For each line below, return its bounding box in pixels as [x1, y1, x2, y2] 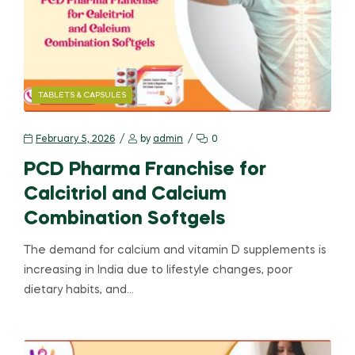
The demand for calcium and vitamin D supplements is [24, 244, 326, 256]
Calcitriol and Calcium [24, 185, 227, 204]
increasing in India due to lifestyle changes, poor [24, 264, 292, 276]
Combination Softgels [24, 209, 225, 228]
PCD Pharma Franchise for [24, 160, 266, 179]
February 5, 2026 [36, 134, 115, 144]
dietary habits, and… [24, 284, 134, 296]
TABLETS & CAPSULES [38, 90, 126, 99]
